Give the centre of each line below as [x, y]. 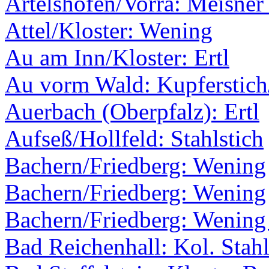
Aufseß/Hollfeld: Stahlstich [134, 139]
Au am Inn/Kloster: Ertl [117, 58]
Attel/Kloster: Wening [109, 31]
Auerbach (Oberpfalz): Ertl [132, 112]
